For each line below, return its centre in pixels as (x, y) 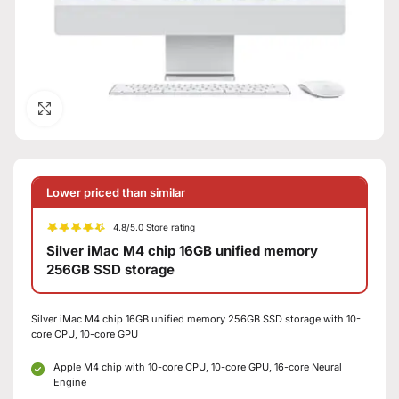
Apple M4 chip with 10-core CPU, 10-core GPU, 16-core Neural (198, 366)
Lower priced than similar (116, 192)
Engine (70, 382)
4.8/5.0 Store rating (155, 228)
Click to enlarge (106, 108)
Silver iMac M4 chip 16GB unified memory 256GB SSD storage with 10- (196, 318)
